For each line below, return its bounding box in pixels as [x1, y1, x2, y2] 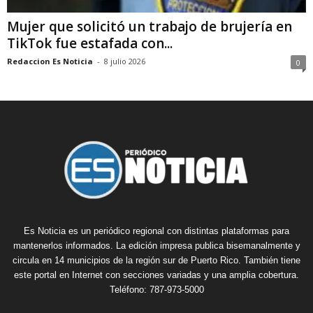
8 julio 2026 [104, 56, 145, 67]
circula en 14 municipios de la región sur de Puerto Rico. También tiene [13, 255, 300, 266]
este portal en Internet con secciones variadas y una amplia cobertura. [14, 270, 299, 281]
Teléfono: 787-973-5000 [109, 284, 204, 296]
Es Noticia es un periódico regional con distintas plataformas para [24, 226, 289, 237]
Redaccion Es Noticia [7, 56, 93, 67]
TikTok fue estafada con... [7, 34, 173, 53]
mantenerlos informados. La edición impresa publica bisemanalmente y [13, 240, 300, 252]
